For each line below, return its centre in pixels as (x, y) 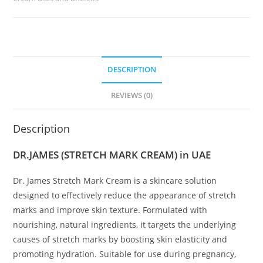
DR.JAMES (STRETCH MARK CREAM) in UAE (112, 155)
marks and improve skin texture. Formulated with (110, 210)
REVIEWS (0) (131, 96)
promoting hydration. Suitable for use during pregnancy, (125, 254)
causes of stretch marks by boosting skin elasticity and (120, 240)
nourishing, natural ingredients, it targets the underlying (125, 225)
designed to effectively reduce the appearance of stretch (125, 195)
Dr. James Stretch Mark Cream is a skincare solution (115, 181)
